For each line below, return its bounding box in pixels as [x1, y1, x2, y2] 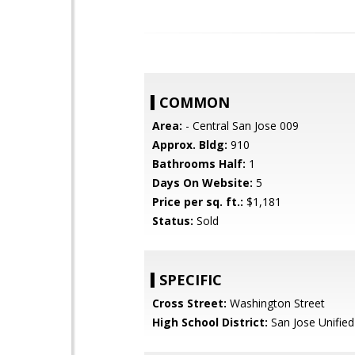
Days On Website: [152, 175, 253, 190]
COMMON [159, 93, 230, 112]
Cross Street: [152, 296, 227, 311]
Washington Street [227, 296, 325, 311]
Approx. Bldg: [152, 137, 227, 152]
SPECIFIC [159, 270, 222, 289]
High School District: [152, 315, 268, 330]
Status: [152, 213, 193, 228]
